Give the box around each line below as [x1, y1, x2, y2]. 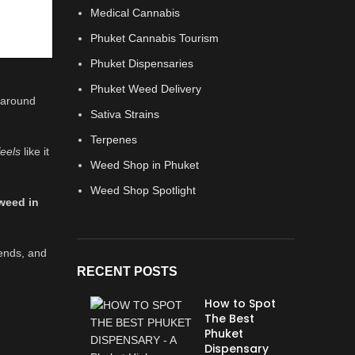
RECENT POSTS [76, 265, 177, 278]
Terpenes [90, 133, 137, 146]
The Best [204, 311, 254, 326]
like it [21, 145, 49, 158]
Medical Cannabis [90, 6, 180, 19]
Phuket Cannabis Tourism [90, 32, 219, 44]
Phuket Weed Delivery [90, 82, 201, 95]
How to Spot [204, 296, 276, 311]
